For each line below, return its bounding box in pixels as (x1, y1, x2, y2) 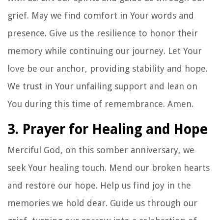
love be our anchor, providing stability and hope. (7, 63, 208, 74)
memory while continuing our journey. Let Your (7, 45, 202, 56)
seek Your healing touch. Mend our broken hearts (7, 162, 210, 173)
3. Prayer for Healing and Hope (7, 121, 208, 137)
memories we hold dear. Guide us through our (7, 197, 197, 208)
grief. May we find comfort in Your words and (7, 10, 194, 21)
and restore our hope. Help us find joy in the (7, 180, 191, 191)
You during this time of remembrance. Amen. (7, 98, 193, 109)
